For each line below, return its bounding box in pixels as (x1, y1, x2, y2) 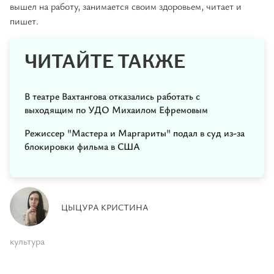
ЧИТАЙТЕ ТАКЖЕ (24, 53, 185, 72)
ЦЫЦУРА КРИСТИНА (61, 201, 149, 213)
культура (10, 234, 45, 248)
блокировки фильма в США (24, 139, 140, 154)
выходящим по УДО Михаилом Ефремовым (24, 103, 208, 117)
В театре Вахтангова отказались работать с (24, 89, 200, 103)
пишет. (10, 14, 39, 28)
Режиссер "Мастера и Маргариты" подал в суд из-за (24, 126, 245, 140)
